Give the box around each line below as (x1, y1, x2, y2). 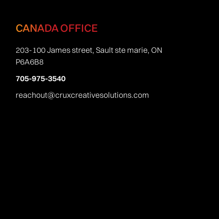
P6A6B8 (15, 57, 44, 67)
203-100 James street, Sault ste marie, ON (15, 45, 162, 55)
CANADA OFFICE (15, 21, 98, 35)
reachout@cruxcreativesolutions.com (15, 90, 149, 100)
